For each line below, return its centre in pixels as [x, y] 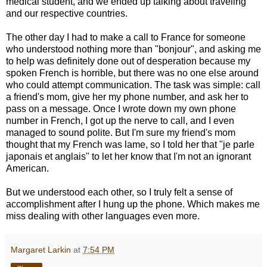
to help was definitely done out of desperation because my [128, 61]
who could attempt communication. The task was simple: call [133, 85]
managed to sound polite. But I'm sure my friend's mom [121, 132]
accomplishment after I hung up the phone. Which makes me [133, 204]
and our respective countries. [67, 13]
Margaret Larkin [41, 249]
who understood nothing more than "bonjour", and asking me [133, 49]
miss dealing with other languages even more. [103, 216]
